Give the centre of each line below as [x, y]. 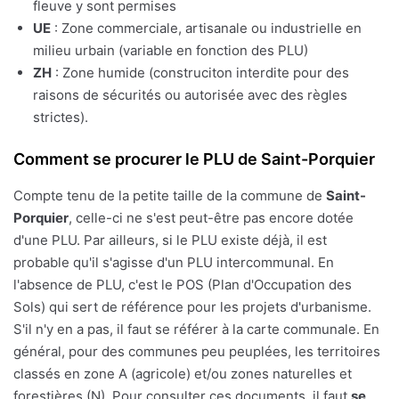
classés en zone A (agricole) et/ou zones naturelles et [183, 373]
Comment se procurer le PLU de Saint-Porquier [194, 159]
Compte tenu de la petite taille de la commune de [170, 195]
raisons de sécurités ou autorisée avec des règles [190, 94]
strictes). [61, 117]
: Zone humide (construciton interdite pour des [200, 72]
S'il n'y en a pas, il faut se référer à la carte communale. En [196, 329]
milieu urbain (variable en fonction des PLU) [171, 50]
